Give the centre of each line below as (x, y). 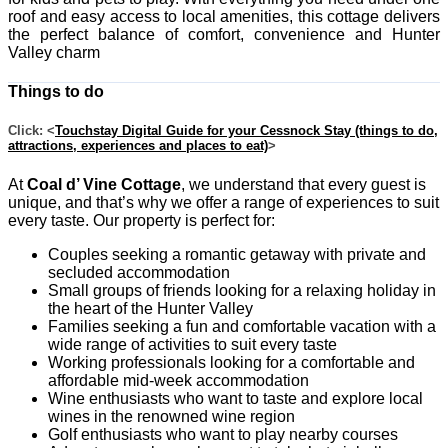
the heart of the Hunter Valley (150, 308)
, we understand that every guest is (303, 184)
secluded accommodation (139, 272)
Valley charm (54, 53)
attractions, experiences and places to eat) (138, 146)
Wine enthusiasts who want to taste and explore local (235, 398)
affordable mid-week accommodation (178, 380)
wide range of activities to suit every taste (192, 344)
